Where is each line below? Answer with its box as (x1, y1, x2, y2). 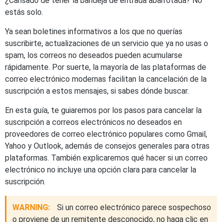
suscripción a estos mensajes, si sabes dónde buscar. (5, 86, 189, 96)
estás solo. (5, 7, 43, 17)
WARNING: (12, 203, 52, 212)
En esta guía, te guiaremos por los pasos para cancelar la (5, 106, 202, 115)
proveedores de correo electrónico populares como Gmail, (5, 129, 207, 139)
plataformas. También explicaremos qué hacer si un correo (5, 153, 208, 163)
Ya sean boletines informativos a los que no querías (5, 27, 182, 36)
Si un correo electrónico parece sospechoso (57, 203, 211, 212)
